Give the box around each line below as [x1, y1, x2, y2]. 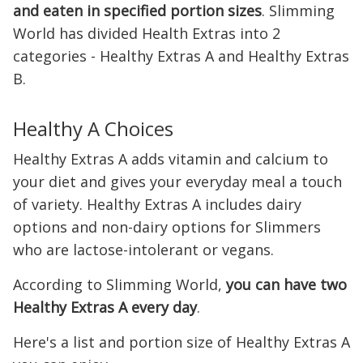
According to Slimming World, [13, 275, 226, 294]
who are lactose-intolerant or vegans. [13, 240, 274, 259]
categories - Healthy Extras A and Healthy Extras [13, 46, 349, 66]
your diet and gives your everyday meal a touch [13, 172, 342, 191]
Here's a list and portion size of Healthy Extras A [13, 332, 350, 352]
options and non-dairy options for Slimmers [13, 217, 321, 237]
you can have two [226, 275, 347, 294]
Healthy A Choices [13, 115, 173, 142]
